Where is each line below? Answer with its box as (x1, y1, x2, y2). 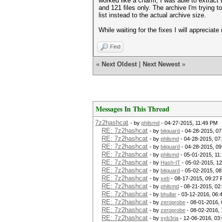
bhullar (161, 191, 176, 197)
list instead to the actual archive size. (99, 11, 206, 19)
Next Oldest (102, 60, 137, 68)
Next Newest (143, 60, 180, 68)
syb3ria (161, 215, 178, 221)
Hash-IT (161, 160, 180, 166)
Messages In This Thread (96, 104, 169, 114)
